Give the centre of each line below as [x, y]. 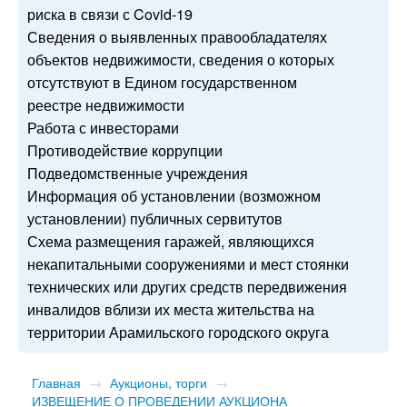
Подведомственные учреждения [138, 173]
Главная [56, 382]
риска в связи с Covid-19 [110, 14]
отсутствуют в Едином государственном [162, 82]
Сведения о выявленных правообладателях [177, 36]
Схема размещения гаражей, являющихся [171, 241]
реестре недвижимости [106, 104]
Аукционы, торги [159, 382]
